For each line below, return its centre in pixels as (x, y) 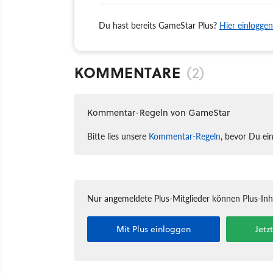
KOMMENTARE (127, 72)
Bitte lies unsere (118, 136)
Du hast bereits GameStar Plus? (159, 25)
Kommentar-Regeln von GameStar (158, 112)
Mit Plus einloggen (154, 229)
